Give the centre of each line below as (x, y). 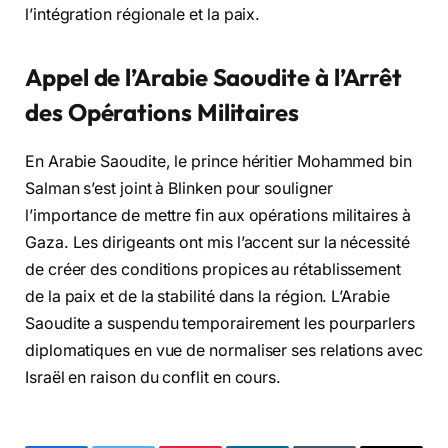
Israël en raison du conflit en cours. (153, 377)
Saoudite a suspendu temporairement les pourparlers (220, 323)
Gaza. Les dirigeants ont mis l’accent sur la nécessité (217, 242)
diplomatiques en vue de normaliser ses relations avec (224, 350)
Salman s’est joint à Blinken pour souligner (179, 188)
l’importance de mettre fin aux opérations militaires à (218, 215)
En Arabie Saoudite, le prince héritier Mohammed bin (218, 161)
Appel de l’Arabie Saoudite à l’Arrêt (214, 76)
